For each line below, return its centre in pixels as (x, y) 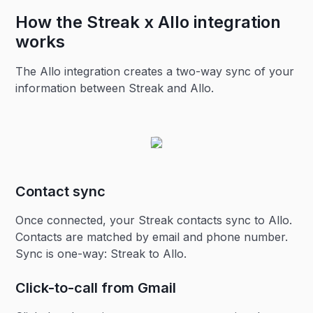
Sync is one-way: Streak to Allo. (101, 253)
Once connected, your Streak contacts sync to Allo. (154, 220)
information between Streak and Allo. (115, 88)
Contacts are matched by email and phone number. (152, 236)
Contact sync (61, 191)
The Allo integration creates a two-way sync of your (155, 71)
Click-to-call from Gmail (96, 287)
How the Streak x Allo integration (148, 22)
